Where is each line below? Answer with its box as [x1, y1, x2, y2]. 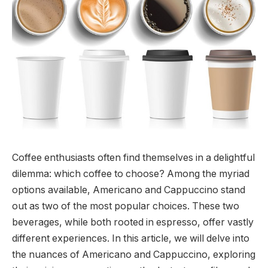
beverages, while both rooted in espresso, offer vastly [12, 216, 254, 228]
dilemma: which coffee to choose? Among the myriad [12, 167, 249, 179]
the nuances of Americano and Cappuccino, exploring [12, 248, 255, 260]
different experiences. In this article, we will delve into [12, 232, 249, 244]
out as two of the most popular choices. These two [12, 200, 239, 212]
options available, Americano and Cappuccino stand [12, 184, 245, 196]
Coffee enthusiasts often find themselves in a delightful [12, 151, 255, 163]
